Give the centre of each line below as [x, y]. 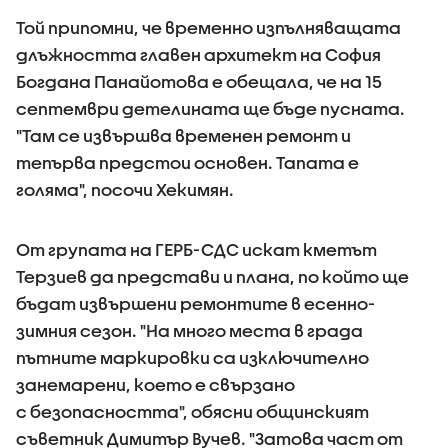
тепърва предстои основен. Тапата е [187, 162]
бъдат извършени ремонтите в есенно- [195, 303]
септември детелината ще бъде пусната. [210, 108]
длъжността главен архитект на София [198, 54]
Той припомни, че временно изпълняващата [208, 27]
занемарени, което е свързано [155, 384]
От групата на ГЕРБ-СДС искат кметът [196, 249]
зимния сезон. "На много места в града [189, 330]
